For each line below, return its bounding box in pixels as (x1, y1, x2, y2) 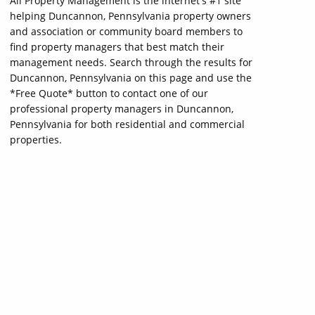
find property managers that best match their (10, 40, 224, 53)
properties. (10, 133, 62, 146)
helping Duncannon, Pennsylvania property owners (10, 9, 251, 22)
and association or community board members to (10, 25, 243, 38)
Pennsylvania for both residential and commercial (10, 117, 245, 131)
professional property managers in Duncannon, (10, 102, 233, 115)
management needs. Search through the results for (10, 56, 252, 69)
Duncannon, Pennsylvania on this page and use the (10, 71, 252, 84)
